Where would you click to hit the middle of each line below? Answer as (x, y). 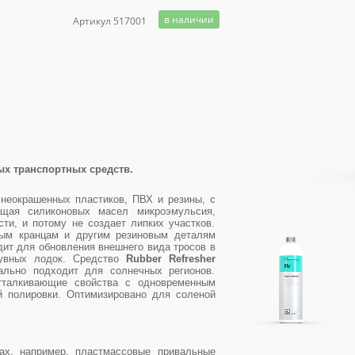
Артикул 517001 (109, 21)
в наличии (189, 19)
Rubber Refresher (170, 259)
